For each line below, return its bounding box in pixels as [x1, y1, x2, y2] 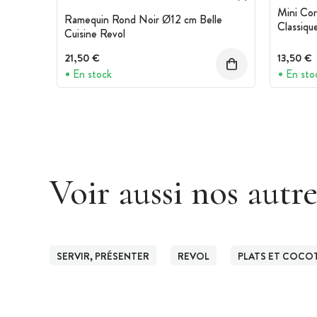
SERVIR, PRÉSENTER [57, 249, 149, 264]
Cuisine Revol [64, 25, 125, 42]
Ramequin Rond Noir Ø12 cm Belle [64, 11, 222, 28]
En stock [73, 65, 112, 82]
